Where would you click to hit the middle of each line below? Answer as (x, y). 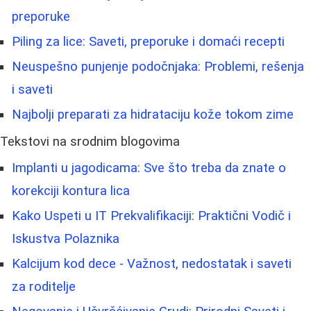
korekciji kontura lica (71, 191)
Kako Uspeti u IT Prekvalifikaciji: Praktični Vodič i (151, 216)
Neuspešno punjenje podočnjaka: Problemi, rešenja (158, 66)
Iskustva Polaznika (66, 238)
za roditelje (44, 286)
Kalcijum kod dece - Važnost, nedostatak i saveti (152, 263)
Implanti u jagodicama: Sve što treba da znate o (149, 168)
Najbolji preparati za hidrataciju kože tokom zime (153, 114)
